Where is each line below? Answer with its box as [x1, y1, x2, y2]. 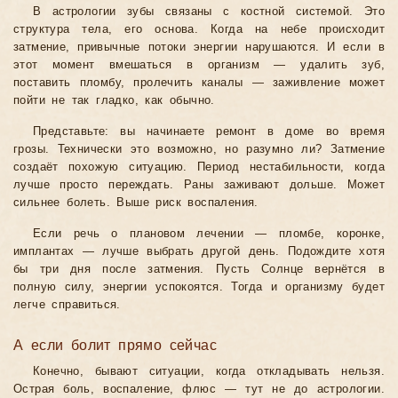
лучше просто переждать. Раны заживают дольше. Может [13, 179, 385, 192]
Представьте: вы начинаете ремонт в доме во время [33, 125, 385, 139]
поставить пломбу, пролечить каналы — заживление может [13, 76, 385, 90]
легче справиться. [13, 298, 121, 312]
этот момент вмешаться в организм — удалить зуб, [13, 59, 385, 72]
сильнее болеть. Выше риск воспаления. [13, 196, 259, 210]
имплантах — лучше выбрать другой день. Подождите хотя [13, 245, 385, 259]
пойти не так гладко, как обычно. [13, 94, 215, 107]
